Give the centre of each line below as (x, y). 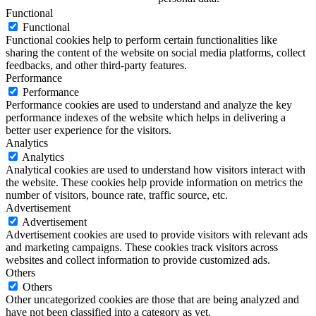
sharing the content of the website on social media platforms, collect (156, 53)
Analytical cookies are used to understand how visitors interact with (156, 170)
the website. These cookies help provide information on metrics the (154, 183)
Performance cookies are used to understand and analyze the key (149, 105)
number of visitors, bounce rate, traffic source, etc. (117, 195)
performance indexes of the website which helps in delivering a (146, 118)
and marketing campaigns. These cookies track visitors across (142, 248)
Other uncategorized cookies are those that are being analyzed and (152, 300)
